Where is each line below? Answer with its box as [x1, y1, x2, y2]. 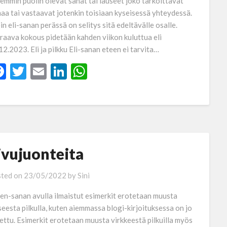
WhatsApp [87, 61, 162, 81]
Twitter [26, 61, 79, 81]
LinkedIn [66, 61, 127, 81]
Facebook [6, 61, 73, 81]
